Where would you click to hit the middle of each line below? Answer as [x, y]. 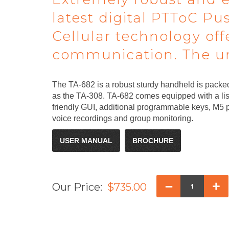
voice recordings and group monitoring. [123, 118]
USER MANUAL [86, 140]
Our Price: [78, 187]
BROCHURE [153, 140]
